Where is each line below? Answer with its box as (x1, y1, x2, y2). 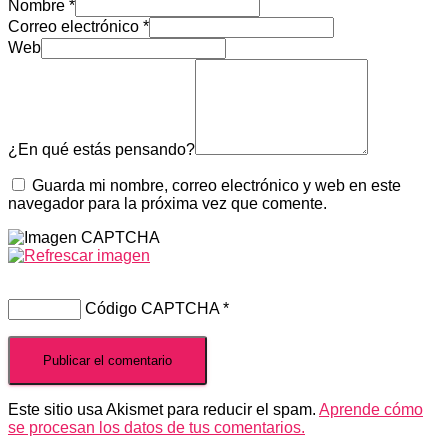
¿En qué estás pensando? (8, 140, 195, 158)
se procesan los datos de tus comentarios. (8, 418, 305, 436)
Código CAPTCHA (85, 299, 219, 317)
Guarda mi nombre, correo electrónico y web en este (32, 176, 401, 194)
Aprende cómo (319, 400, 423, 418)
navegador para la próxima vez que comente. (8, 194, 327, 212)
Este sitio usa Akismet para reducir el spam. (8, 400, 319, 418)
